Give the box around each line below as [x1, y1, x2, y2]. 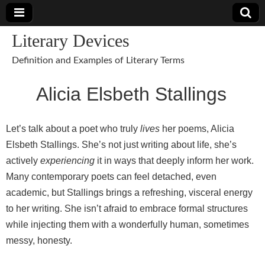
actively [6, 156, 40, 166]
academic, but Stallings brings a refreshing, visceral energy [6, 188, 253, 198]
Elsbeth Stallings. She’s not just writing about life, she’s [6, 140, 237, 150]
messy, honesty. [6, 235, 72, 245]
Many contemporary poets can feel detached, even [6, 172, 216, 182]
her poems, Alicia [160, 124, 234, 134]
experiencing [40, 156, 95, 166]
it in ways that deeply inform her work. [95, 156, 254, 166]
